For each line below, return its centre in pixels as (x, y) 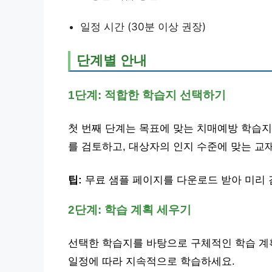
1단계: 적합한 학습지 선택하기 (147, 95)
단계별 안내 (112, 60)
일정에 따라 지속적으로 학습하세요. (151, 261)
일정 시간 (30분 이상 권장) (143, 27)
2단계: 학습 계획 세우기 (130, 210)
